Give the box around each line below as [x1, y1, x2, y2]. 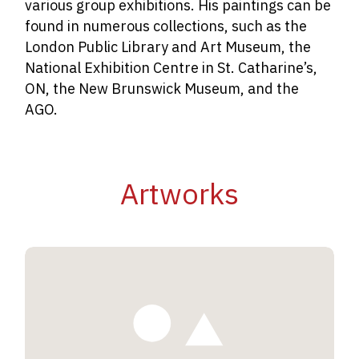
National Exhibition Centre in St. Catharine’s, [25, 58, 318, 77]
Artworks [120, 175, 239, 212]
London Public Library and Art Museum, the [25, 38, 312, 56]
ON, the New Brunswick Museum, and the [25, 79, 300, 98]
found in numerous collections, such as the [25, 17, 308, 35]
